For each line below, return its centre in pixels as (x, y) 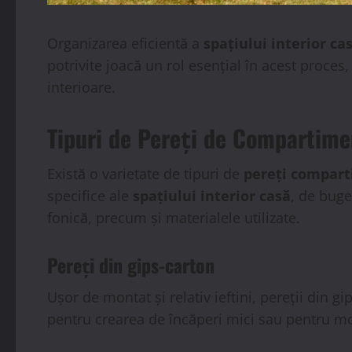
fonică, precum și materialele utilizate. (174, 217)
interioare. (81, 87)
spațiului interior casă (212, 195)
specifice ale (90, 195)
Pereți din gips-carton (131, 264)
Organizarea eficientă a (125, 43)
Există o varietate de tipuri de (145, 173)
